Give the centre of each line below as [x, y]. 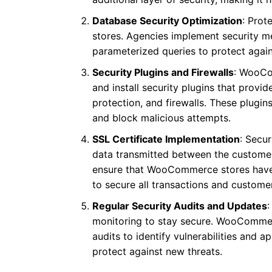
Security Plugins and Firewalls [163, 73]
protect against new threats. [157, 252]
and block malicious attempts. [161, 118]
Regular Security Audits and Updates [180, 206]
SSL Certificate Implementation [166, 139]
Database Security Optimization [167, 21]
